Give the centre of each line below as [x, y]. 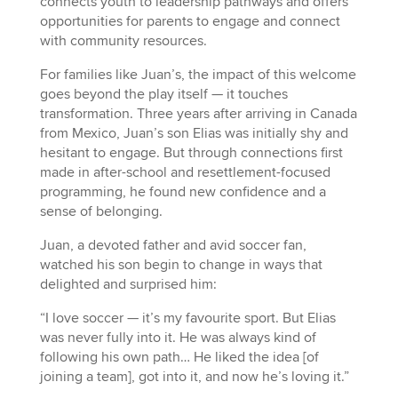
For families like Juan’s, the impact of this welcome [198, 74]
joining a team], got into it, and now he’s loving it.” [194, 376]
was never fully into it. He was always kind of [178, 337]
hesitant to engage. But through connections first [191, 152]
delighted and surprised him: [128, 284]
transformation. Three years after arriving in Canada [198, 113]
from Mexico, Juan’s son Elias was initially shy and [194, 133]
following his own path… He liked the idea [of [179, 357]
